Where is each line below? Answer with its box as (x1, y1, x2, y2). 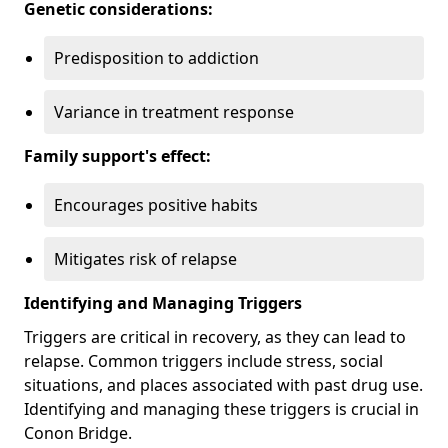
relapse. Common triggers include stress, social (24, 349, 383, 372)
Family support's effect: (24, 144, 211, 167)
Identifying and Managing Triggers (24, 291, 302, 314)
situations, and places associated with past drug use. (24, 373, 423, 396)
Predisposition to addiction (54, 46, 259, 69)
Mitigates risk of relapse (54, 247, 237, 270)
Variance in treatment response (54, 100, 294, 123)
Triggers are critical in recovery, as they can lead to (24, 325, 406, 348)
